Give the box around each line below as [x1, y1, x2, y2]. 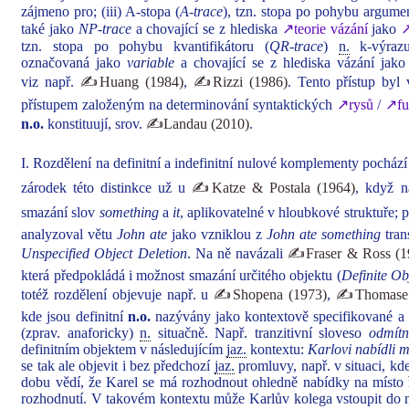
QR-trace [268, 38, 323, 54]
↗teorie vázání [281, 21, 368, 37]
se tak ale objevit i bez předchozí [21, 358, 215, 373]
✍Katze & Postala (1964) [192, 180, 356, 195]
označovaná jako [21, 55, 128, 70]
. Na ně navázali [186, 246, 288, 261]
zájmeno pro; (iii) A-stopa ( [21, 4, 181, 19]
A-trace [180, 4, 224, 19]
